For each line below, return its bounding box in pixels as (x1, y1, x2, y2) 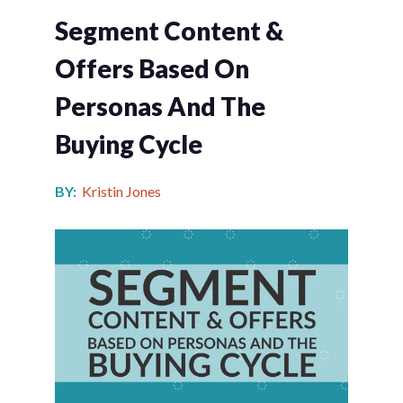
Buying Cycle (54, 129, 202, 160)
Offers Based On (54, 53, 249, 85)
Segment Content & (54, 15, 284, 47)
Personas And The (54, 91, 265, 122)
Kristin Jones (81, 183, 161, 201)
